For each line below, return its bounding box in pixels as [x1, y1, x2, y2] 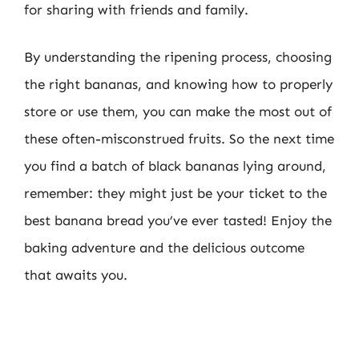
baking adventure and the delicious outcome [24, 240, 305, 256]
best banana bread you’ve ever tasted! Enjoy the [24, 212, 332, 228]
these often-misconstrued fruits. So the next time [24, 131, 334, 147]
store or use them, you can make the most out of [24, 103, 332, 119]
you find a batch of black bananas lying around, [24, 158, 326, 174]
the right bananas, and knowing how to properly [24, 76, 333, 92]
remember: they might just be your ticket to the [24, 185, 327, 201]
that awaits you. [24, 267, 127, 283]
